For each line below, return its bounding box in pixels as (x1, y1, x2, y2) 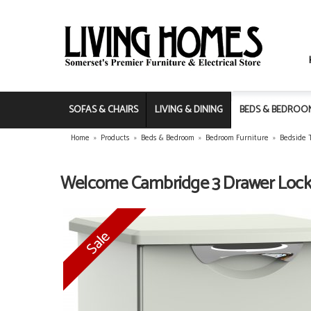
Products (101, 132, 130, 144)
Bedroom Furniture (205, 132, 269, 144)
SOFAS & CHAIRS (69, 102, 138, 118)
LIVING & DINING (155, 102, 223, 118)
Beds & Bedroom (141, 132, 194, 144)
